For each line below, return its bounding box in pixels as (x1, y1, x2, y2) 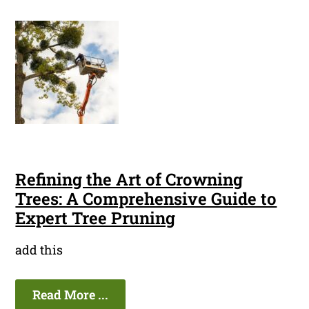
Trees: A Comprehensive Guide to (15, 188, 277, 210)
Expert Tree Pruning (15, 207, 176, 230)
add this (15, 241, 63, 259)
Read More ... (32, 286, 109, 303)
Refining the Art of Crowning (15, 168, 243, 191)
